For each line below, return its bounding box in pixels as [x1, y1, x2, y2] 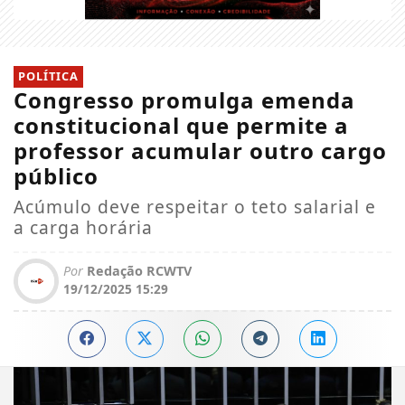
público [14, 160, 99, 191]
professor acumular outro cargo [14, 135, 387, 165]
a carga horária [14, 214, 153, 240]
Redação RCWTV [83, 261, 192, 279]
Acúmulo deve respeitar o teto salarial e [14, 193, 376, 219]
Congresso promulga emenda [14, 84, 355, 115]
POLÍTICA [18, 67, 79, 84]
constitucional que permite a [14, 109, 349, 140]
